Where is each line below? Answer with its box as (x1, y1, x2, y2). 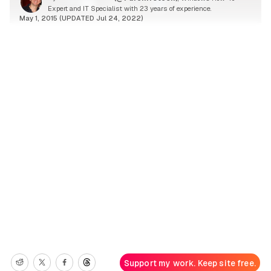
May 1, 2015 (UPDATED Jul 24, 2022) (19, 13, 143, 22)
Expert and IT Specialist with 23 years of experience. (48, 4, 212, 13)
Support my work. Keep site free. (123, 257, 256, 269)
